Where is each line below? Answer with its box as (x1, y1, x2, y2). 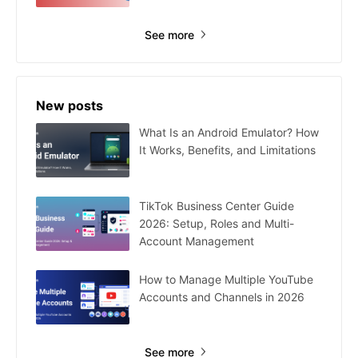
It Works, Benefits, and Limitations (139, 142, 316, 157)
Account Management (139, 233, 254, 248)
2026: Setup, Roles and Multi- (139, 216, 294, 230)
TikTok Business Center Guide (139, 198, 294, 213)
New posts (36, 97, 103, 113)
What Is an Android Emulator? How (139, 125, 319, 139)
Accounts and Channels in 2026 (139, 289, 304, 304)
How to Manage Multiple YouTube (139, 272, 313, 286)
